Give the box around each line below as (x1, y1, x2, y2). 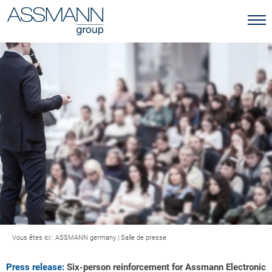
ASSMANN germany (55, 234, 116, 242)
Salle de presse (121, 234, 166, 242)
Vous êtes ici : (12, 234, 55, 242)
